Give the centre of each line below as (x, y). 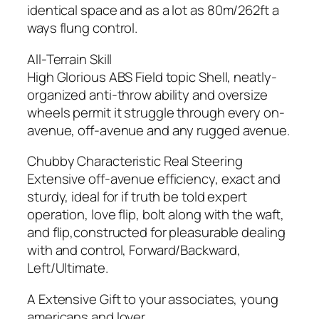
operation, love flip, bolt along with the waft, (156, 215)
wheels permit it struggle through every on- (156, 112)
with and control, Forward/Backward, (134, 250)
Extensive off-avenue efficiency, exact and (154, 179)
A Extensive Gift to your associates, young (153, 299)
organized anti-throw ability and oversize (147, 94)
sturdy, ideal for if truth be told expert (137, 197)
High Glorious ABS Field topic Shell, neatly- (152, 77)
